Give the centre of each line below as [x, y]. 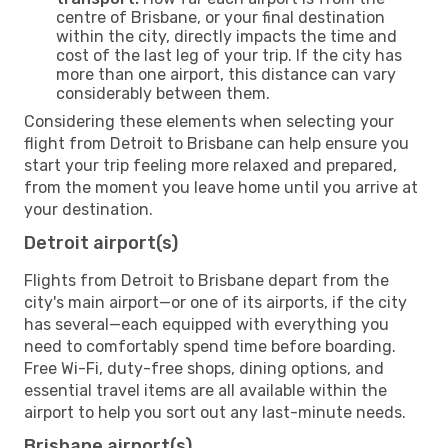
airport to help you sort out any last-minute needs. [215, 412]
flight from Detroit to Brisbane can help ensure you [216, 143]
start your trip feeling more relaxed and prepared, [210, 165]
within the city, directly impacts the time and [226, 36]
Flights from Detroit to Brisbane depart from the [206, 280]
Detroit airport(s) [101, 242]
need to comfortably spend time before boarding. [210, 346]
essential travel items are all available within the [205, 390]
